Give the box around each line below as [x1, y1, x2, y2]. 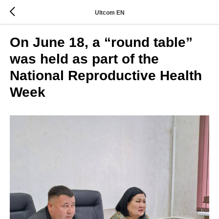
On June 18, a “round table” [10, 35, 193, 50]
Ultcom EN [94, 9, 125, 16]
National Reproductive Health [10, 68, 202, 83]
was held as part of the [10, 51, 159, 66]
